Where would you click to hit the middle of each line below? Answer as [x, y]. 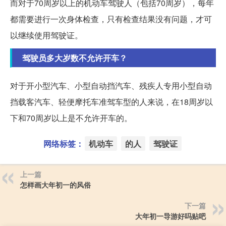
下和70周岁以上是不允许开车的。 [71, 118]
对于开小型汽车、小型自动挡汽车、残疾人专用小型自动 [111, 86]
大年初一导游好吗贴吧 [171, 216]
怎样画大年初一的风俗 [55, 185]
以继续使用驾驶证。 [46, 35]
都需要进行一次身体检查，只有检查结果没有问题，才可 [111, 19]
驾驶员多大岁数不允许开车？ [75, 58]
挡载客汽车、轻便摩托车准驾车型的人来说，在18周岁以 [111, 102]
